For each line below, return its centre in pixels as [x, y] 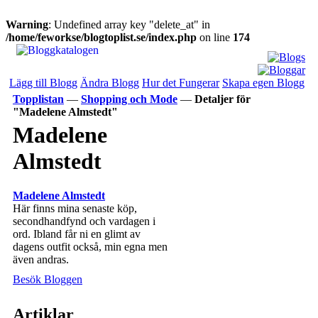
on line [215, 37]
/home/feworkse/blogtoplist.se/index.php [101, 37]
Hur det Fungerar [181, 83]
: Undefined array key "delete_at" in [129, 24]
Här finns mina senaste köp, [75, 209]
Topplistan [38, 99]
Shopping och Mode [129, 99]
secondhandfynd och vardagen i [84, 221]
